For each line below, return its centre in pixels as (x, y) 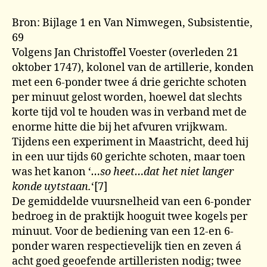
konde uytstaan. (52, 187)
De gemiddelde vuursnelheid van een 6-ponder (131, 202)
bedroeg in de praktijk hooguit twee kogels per (130, 217)
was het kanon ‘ (52, 172)
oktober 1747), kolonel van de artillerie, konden (133, 68)
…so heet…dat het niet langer (162, 172)
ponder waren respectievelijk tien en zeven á (127, 246)
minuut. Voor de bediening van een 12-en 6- (123, 232)
